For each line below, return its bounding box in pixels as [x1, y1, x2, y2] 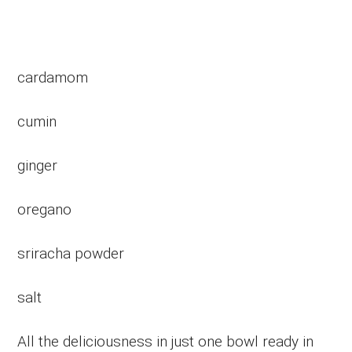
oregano [17, 200, 72, 219]
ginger [17, 156, 58, 175]
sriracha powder [17, 244, 125, 263]
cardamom [17, 68, 89, 87]
